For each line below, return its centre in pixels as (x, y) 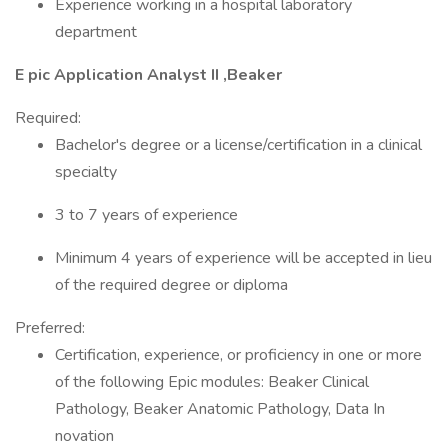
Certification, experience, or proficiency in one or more (238, 355)
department (96, 32)
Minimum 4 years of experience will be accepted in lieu (243, 258)
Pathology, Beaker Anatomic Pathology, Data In (220, 409)
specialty (86, 172)
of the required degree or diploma (171, 285)
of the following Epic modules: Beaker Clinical (212, 382)
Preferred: (50, 328)
